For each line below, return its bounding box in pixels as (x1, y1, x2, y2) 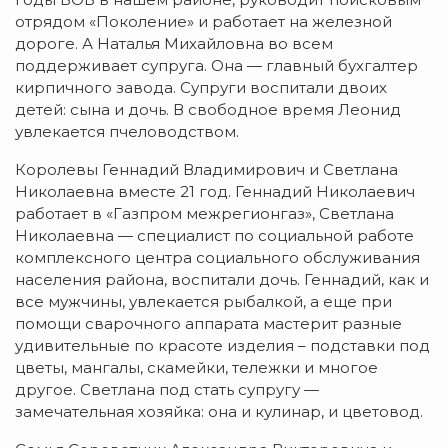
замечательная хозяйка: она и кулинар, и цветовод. (15, 402, 423, 422)
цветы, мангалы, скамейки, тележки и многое (15, 358, 378, 378)
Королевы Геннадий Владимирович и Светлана (15, 160, 398, 180)
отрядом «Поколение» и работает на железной (15, 12, 392, 32)
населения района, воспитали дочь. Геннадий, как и (15, 270, 429, 290)
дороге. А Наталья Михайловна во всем (15, 34, 333, 54)
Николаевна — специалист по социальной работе (15, 226, 414, 246)
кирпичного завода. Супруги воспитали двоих (15, 78, 387, 98)
